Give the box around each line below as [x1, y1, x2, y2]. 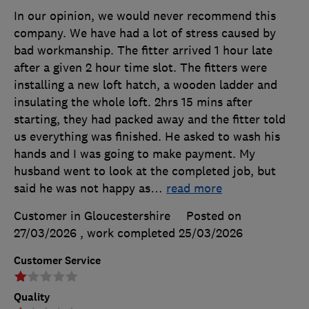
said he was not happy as [14, 181, 150, 197]
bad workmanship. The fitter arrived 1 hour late [14, 43, 272, 59]
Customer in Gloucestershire [14, 208, 170, 224]
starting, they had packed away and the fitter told [14, 112, 286, 128]
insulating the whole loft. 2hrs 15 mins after [14, 94, 252, 110]
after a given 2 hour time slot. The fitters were [14, 60, 267, 76]
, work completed [80, 226, 179, 241]
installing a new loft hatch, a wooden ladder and [14, 77, 277, 93]
